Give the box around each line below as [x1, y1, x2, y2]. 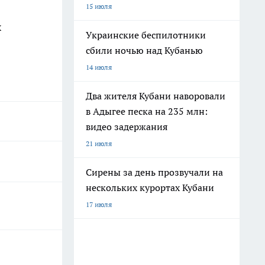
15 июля [86, 2, 112, 11]
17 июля [86, 200, 112, 209]
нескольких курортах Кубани [86, 182, 214, 193]
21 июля [86, 139, 112, 148]
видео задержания [86, 121, 167, 132]
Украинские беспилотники [86, 29, 206, 41]
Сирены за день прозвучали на [86, 166, 223, 178]
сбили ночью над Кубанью [86, 44, 203, 56]
